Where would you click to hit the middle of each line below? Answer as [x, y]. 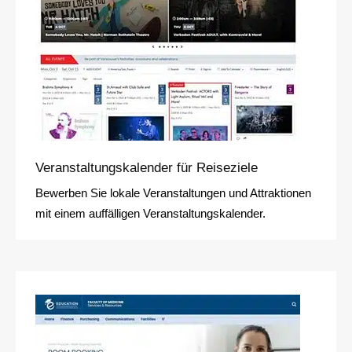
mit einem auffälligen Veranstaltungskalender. [150, 214]
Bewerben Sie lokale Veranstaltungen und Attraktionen [173, 193]
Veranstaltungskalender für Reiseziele [147, 168]
